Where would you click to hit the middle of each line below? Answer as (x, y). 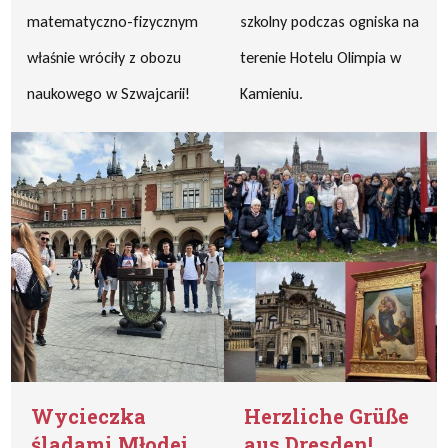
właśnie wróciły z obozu (104, 57)
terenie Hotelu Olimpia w (320, 57)
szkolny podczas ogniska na (329, 21)
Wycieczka (89, 416)
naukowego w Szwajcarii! (109, 93)
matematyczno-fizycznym (113, 21)
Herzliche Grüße (326, 416)
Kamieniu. (271, 93)
